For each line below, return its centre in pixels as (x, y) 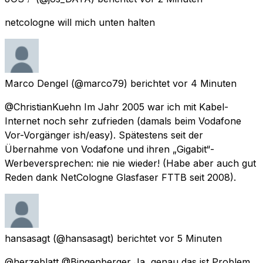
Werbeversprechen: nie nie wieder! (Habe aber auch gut (130, 163)
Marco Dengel (36, 83)
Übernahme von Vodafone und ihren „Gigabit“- (109, 149)
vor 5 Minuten (190, 238)
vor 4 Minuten (205, 83)
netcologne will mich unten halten (80, 22)
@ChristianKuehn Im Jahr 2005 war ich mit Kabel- (117, 107)
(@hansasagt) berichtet (104, 238)
